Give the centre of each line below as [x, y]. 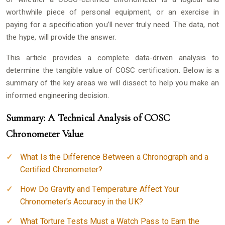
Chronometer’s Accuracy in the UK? [82, 202]
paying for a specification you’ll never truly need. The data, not [113, 25]
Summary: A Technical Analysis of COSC [88, 118]
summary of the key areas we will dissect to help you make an [113, 83]
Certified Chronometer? [62, 170]
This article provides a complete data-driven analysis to [113, 58]
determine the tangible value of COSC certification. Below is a [113, 70]
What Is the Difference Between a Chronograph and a [115, 157]
